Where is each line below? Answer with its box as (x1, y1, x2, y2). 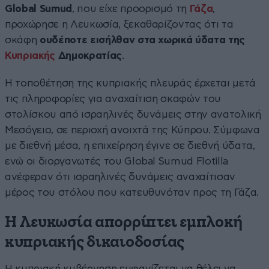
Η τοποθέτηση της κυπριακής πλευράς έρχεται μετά (5, 77, 256, 88)
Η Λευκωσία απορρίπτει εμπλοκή (5, 214, 243, 231)
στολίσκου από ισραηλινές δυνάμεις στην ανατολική (5, 109, 261, 119)
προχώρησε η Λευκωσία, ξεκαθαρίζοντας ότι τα (5, 19, 234, 29)
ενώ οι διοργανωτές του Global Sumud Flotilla (5, 156, 229, 166)
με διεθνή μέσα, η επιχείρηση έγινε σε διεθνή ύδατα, (5, 140, 255, 151)
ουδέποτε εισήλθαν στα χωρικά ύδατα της (39, 34, 246, 45)
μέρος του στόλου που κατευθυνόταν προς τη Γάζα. (5, 187, 259, 198)
